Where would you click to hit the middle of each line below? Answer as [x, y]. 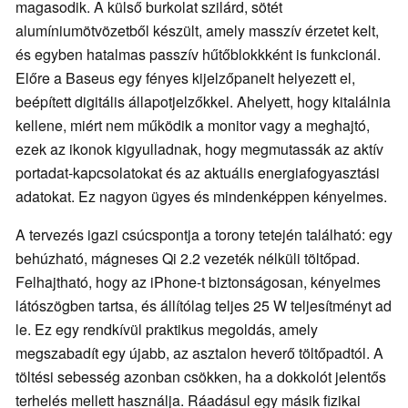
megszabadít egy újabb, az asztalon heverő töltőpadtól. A [199, 352]
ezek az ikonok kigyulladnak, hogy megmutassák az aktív [199, 148]
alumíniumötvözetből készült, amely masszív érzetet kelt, [197, 30]
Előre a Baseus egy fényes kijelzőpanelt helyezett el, [185, 77]
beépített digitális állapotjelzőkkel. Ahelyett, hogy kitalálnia [203, 101]
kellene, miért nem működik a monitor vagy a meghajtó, [193, 125]
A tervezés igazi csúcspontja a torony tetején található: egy [204, 234]
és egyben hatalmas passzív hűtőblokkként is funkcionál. [198, 54]
